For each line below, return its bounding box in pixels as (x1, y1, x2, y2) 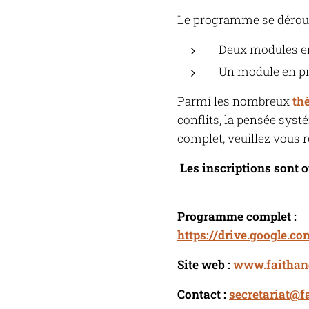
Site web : (177, 257, 233, 273)
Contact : (177, 286, 229, 303)
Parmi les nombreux (177, 93, 292, 110)
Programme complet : (177, 208, 297, 225)
